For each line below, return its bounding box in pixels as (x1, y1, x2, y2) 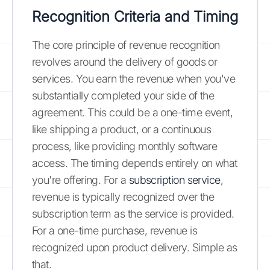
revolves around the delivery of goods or (32, 55, 218, 68)
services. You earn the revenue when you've (32, 72, 236, 85)
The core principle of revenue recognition (32, 38, 220, 51)
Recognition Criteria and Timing (32, 7, 238, 25)
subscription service (128, 173, 221, 186)
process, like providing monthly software (32, 139, 218, 152)
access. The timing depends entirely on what (32, 156, 237, 169)
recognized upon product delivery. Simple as (32, 240, 237, 254)
